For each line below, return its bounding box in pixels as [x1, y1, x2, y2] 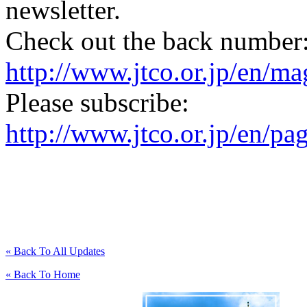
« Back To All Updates [5, 245, 105, 257]
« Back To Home [5, 268, 80, 280]
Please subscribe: [5, 87, 189, 117]
